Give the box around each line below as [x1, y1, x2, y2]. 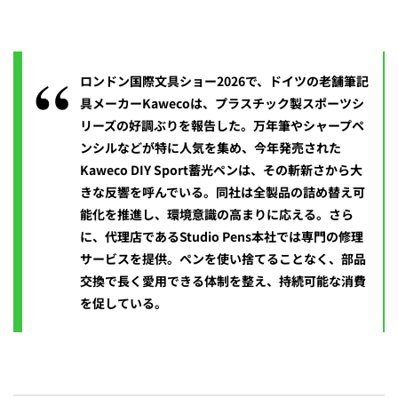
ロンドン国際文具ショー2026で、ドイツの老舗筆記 [80, 72, 369, 91]
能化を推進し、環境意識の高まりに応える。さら [80, 205, 354, 224]
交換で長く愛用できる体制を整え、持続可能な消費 [80, 272, 366, 291]
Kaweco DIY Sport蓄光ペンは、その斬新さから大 [80, 161, 362, 179]
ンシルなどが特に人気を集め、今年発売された [80, 139, 341, 157]
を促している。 [80, 294, 167, 313]
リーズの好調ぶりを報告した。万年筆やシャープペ [80, 116, 364, 135]
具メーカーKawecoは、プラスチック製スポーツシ [80, 94, 364, 113]
